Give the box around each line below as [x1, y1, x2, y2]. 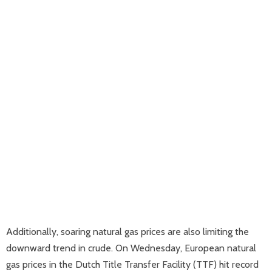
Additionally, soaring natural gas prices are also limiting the [6, 226, 249, 237]
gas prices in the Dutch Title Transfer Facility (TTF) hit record [6, 259, 259, 270]
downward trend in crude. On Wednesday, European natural [6, 242, 256, 254]
